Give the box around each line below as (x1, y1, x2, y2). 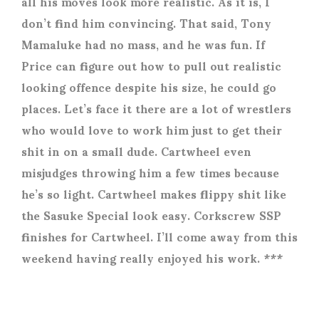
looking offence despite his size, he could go (21, 69, 276, 103)
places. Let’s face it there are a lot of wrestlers (21, 90, 291, 125)
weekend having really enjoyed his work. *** (21, 240, 283, 274)
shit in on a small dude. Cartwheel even (21, 133, 251, 167)
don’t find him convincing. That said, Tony (21, 5, 271, 39)
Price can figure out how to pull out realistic (21, 48, 281, 82)
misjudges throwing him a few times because (21, 155, 279, 189)
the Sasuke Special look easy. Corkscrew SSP (21, 197, 281, 231)
